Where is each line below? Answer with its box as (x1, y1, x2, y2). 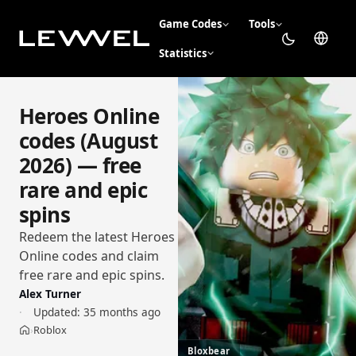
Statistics (158, 45, 207, 60)
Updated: (33, 304, 80, 320)
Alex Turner (19, 286, 81, 302)
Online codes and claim (19, 247, 159, 265)
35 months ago (83, 304, 161, 320)
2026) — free (19, 151, 141, 180)
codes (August (19, 126, 158, 156)
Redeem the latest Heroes (19, 228, 175, 246)
